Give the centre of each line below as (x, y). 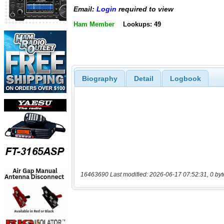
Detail (143, 78)
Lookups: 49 (142, 24)
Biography (99, 78)
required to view (145, 9)
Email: (85, 9)
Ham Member (94, 24)
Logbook (185, 78)
